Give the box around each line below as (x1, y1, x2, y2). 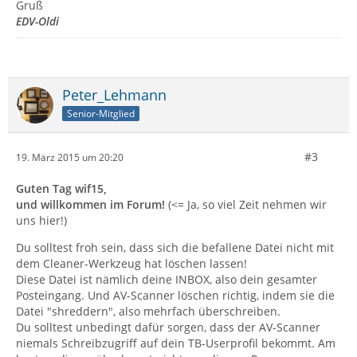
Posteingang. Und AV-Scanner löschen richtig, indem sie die (16, 288, 335, 303)
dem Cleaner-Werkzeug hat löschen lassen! (16, 256, 247, 271)
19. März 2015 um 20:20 (16, 150, 124, 164)
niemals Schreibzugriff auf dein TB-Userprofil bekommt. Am (16, 335, 335, 351)
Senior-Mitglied (67, 106, 135, 120)
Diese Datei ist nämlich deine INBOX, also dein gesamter (16, 272, 317, 287)
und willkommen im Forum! (16, 197, 165, 212)
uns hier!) (16, 213, 67, 228)
